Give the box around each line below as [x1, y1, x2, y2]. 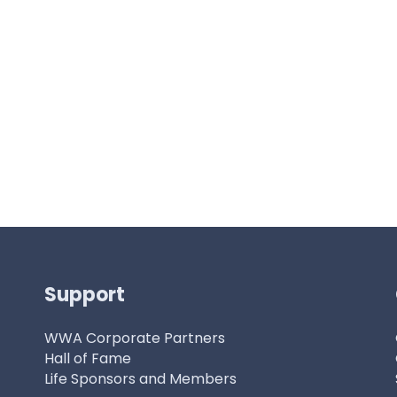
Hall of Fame [44, 348, 131, 369]
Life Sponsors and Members [44, 369, 237, 389]
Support [44, 281, 125, 308]
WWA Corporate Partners [44, 328, 225, 348]
